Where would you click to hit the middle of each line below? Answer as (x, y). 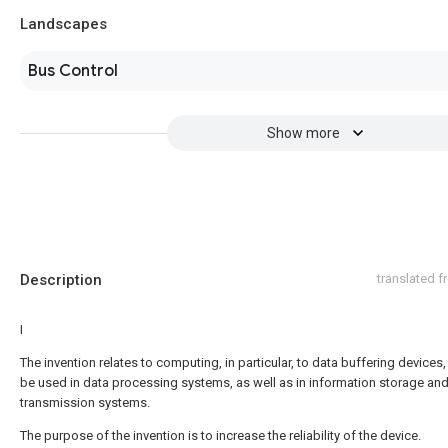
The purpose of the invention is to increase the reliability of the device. (220, 435)
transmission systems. (85, 402)
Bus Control (73, 71)
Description (61, 280)
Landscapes (63, 24)
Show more (303, 133)
